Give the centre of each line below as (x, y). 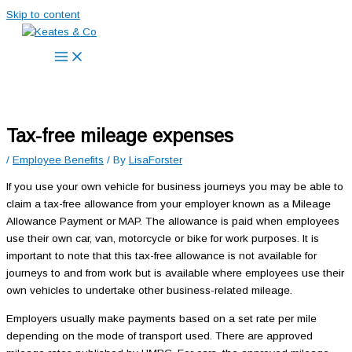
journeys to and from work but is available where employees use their (175, 273)
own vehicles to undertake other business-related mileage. (151, 290)
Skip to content (43, 15)
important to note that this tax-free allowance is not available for (161, 255)
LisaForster (156, 160)
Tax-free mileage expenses (120, 136)
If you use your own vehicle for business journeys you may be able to (175, 186)
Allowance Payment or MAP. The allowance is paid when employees (173, 221)
